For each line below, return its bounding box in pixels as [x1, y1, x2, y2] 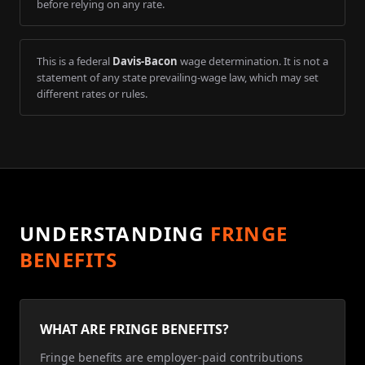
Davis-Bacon [112, 54, 178, 68]
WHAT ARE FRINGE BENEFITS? [40, 320, 229, 338]
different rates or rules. [37, 86, 147, 101]
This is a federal [37, 54, 110, 68]
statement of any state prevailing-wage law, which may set [37, 70, 319, 85]
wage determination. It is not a [178, 54, 328, 68]
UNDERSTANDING [20, 220, 204, 247]
